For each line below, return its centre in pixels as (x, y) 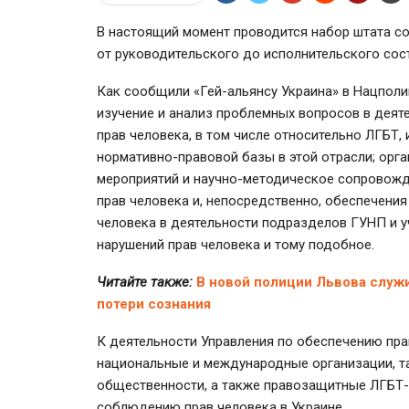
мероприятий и (145, 178)
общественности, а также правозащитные (233, 385)
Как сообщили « (148, 91)
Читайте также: (145, 282)
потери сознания (154, 304)
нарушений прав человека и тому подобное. (236, 244)
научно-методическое (264, 178)
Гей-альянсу (239, 91)
